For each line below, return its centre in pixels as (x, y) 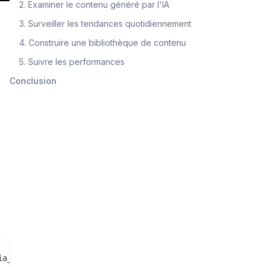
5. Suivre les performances (72, 61)
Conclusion (33, 80)
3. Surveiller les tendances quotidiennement (105, 23)
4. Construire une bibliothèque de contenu (103, 42)
